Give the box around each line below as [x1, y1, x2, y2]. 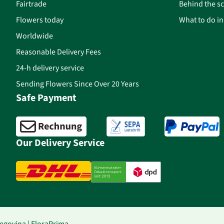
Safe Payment [16, 91, 76, 104]
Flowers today [16, 14, 63, 25]
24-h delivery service [16, 62, 84, 73]
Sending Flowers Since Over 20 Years [16, 78, 139, 89]
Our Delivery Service [16, 136, 104, 149]
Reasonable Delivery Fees [16, 46, 101, 57]
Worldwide [16, 30, 53, 41]
